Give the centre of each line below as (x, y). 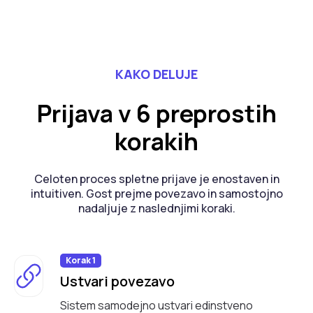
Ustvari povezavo (117, 282)
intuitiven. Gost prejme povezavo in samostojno (156, 194)
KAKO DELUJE (156, 74)
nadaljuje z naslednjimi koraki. (156, 209)
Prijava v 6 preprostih (156, 114)
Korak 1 (80, 261)
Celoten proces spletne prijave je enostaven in (156, 179)
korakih (156, 141)
